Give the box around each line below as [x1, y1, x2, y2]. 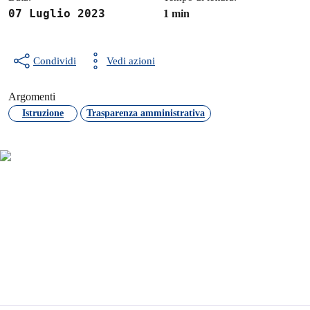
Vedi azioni [107, 55, 155, 66]
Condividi [33, 55, 76, 66]
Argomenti [8, 91, 55, 102]
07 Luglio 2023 [8, 7, 105, 20]
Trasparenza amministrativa [86, 108, 205, 118]
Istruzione [22, 108, 64, 118]
